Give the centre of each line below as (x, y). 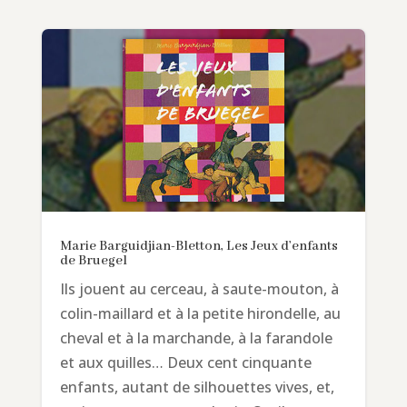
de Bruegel (93, 260)
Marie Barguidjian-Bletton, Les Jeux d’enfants (199, 246)
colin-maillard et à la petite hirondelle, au (200, 313)
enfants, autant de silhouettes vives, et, (197, 387)
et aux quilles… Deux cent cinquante (185, 362)
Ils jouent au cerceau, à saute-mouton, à (199, 288)
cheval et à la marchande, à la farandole (196, 338)
